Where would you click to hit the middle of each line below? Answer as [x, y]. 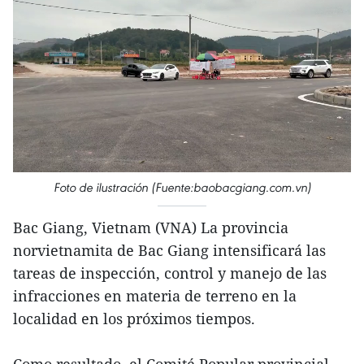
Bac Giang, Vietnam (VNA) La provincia [151, 227]
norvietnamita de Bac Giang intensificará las [169, 250]
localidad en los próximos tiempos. [134, 318]
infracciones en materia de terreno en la [155, 295]
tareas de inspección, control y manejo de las [170, 273]
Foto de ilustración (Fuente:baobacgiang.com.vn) [182, 187]
